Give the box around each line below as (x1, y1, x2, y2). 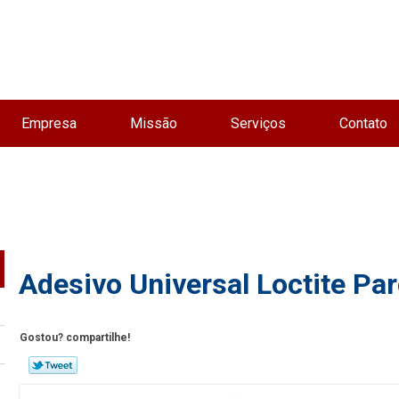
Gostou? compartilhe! (20, 330, 131, 344)
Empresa (20, 115, 77, 132)
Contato (338, 115, 387, 132)
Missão (129, 115, 177, 132)
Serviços (230, 115, 286, 132)
